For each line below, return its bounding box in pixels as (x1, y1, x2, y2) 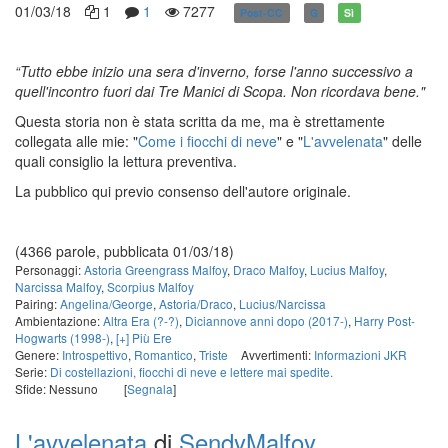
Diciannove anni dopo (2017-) (185, 312, 348, 329)
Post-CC (240, 5, 284, 20)
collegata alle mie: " (15, 131, 138, 151)
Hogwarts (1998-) (15, 329, 110, 346)
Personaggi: (15, 261, 84, 278)
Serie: (15, 363, 50, 380)
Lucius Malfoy (310, 261, 384, 278)
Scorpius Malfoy (107, 278, 194, 295)
